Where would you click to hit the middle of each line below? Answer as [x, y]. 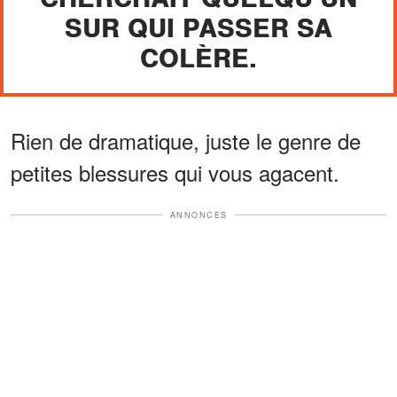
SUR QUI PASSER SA [198, 27]
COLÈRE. [198, 57]
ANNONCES [198, 214]
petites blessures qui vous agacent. [175, 172]
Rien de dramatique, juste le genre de [186, 140]
